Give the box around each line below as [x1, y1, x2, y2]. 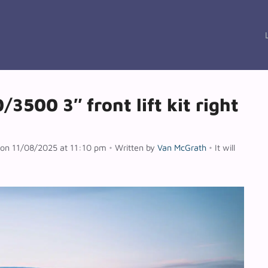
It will [215, 142, 235, 153]
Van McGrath [157, 142, 206, 153]
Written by [115, 142, 157, 153]
